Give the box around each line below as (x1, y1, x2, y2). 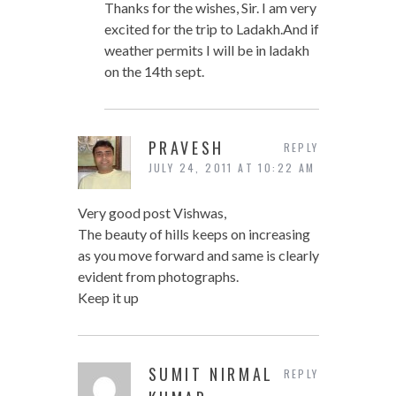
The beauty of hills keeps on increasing (77, 225, 310, 243)
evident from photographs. (77, 268, 239, 286)
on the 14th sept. (103, 63, 204, 80)
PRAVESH (148, 136, 225, 160)
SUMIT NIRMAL (148, 362, 274, 386)
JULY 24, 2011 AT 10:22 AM (148, 160, 316, 176)
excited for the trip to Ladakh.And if (103, 20, 319, 38)
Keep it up (77, 289, 139, 307)
